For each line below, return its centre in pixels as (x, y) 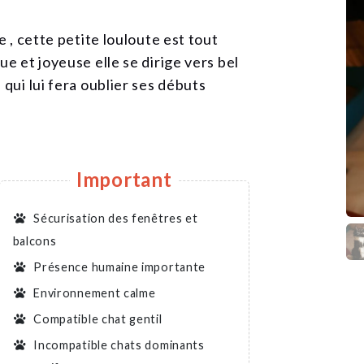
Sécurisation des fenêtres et (114, 218)
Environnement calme (93, 292)
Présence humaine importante (118, 266)
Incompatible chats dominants (117, 344)
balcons (35, 240)
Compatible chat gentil (96, 318)
